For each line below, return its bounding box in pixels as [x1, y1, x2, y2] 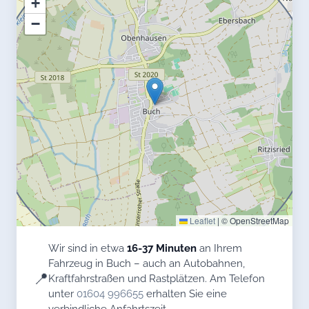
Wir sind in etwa [48, 242, 127, 255]
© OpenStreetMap [219, 215, 289, 227]
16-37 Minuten [127, 242, 197, 255]
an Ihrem [197, 242, 242, 255]
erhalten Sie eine [143, 288, 227, 300]
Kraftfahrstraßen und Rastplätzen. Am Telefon [48, 272, 265, 285]
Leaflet [188, 215, 215, 227]
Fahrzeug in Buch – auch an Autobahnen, [48, 257, 245, 270]
